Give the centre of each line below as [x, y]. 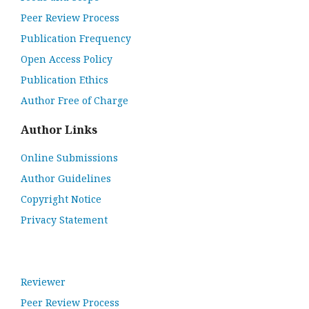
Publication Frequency [76, 39]
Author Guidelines [66, 179]
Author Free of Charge [74, 101]
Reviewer [43, 282]
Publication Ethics [64, 80]
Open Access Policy [67, 59]
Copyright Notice [61, 199]
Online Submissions [69, 158]
